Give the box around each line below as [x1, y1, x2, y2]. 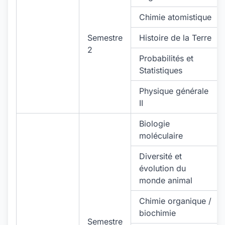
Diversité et [139, 151, 182, 161]
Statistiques [139, 65, 182, 75]
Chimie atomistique [139, 12, 211, 22]
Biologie [139, 119, 170, 129]
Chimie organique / [139, 196, 211, 206]
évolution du [139, 163, 186, 173]
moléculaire [139, 131, 183, 141]
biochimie [139, 208, 176, 218]
